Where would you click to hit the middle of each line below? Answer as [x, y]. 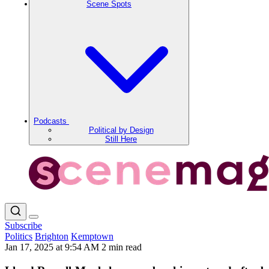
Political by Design [121, 130]
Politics [19, 236]
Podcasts [51, 121]
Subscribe [23, 225]
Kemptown [92, 236]
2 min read [122, 247]
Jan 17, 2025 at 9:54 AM [53, 247]
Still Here [121, 139]
